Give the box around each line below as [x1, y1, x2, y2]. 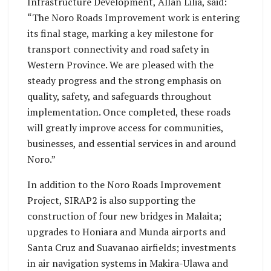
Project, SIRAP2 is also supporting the [27, 194, 195, 207]
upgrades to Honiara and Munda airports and [27, 225, 226, 239]
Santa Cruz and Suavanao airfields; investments [27, 241, 236, 255]
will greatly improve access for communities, [27, 121, 223, 135]
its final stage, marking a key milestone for [27, 27, 214, 41]
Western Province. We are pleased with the [27, 58, 214, 72]
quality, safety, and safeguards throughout [27, 90, 212, 103]
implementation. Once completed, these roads [27, 105, 230, 119]
